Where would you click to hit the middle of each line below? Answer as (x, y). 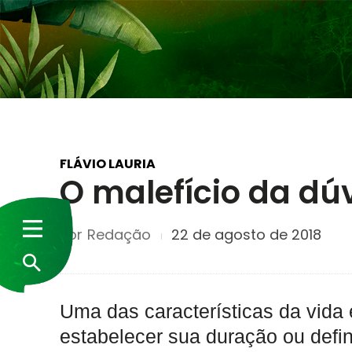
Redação (119, 234)
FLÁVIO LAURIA (108, 163)
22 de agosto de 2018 (246, 235)
